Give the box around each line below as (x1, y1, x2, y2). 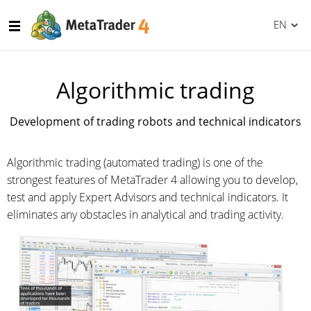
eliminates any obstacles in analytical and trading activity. (7, 207, 284, 222)
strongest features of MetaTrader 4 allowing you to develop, (7, 172, 298, 187)
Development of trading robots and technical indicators (10, 114, 301, 129)
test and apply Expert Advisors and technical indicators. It (7, 190, 288, 205)
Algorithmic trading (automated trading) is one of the (7, 155, 263, 170)
